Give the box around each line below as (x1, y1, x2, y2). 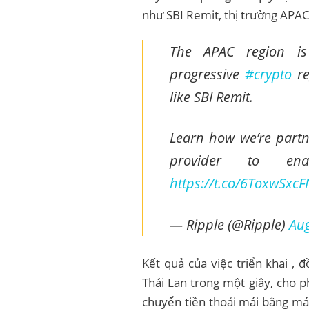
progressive (169, 64, 245, 84)
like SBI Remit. (169, 87, 253, 107)
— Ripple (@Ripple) (169, 214, 289, 234)
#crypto (244, 64, 292, 84)
